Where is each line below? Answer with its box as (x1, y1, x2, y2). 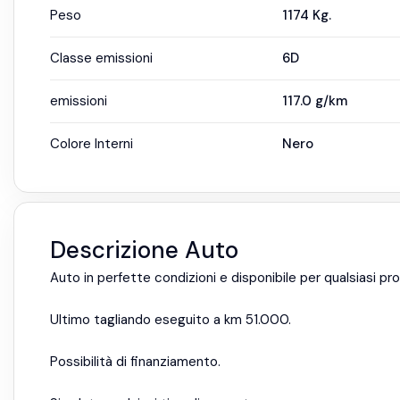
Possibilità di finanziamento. (50, 353, 221, 371)
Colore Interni (50, 135, 133, 153)
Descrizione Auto (50, 235, 238, 265)
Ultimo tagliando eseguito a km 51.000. (50, 311, 291, 329)
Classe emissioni (50, 49, 153, 67)
